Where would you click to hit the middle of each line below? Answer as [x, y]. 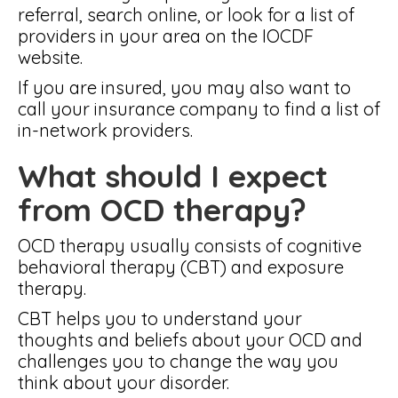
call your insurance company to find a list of [199, 109]
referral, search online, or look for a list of [186, 15]
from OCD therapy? [162, 210]
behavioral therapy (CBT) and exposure [181, 267]
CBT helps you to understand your [160, 318]
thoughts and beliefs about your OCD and [190, 340]
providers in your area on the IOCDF [166, 36]
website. [50, 57]
